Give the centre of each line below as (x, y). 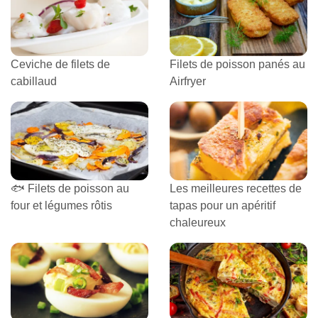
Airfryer (188, 82)
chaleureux (198, 223)
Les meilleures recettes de (236, 189)
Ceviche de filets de (60, 65)
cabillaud (34, 82)
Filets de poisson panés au (237, 65)
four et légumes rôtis (61, 206)
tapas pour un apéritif (223, 206)
